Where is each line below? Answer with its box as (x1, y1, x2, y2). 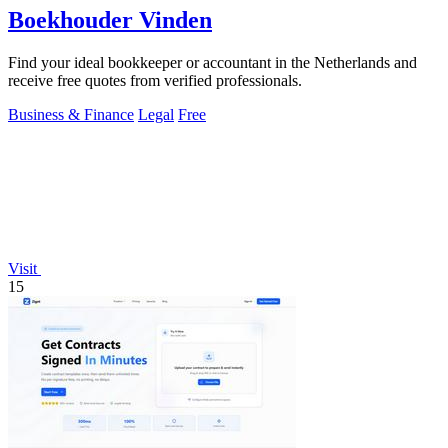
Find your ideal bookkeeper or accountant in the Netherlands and (8, 54, 417, 72)
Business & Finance (8, 106, 134, 124)
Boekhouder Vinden (8, 7, 212, 34)
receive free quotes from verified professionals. (8, 72, 302, 90)
